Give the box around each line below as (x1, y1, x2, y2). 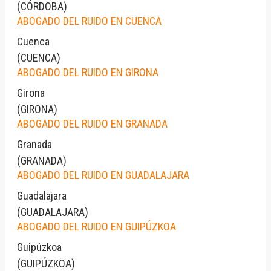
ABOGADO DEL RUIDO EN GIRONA (17, 65, 158, 79)
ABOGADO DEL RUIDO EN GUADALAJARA (17, 168, 189, 181)
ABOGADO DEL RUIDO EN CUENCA (17, 14, 162, 27)
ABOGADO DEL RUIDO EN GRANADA (17, 117, 168, 130)
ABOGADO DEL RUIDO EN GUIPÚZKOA (17, 220, 176, 233)
